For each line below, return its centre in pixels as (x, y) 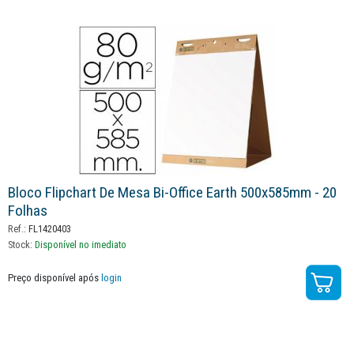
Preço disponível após (55, 278)
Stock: (21, 245)
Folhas (28, 211)
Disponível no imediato (81, 245)
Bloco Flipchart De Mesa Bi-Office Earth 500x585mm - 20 (172, 193)
